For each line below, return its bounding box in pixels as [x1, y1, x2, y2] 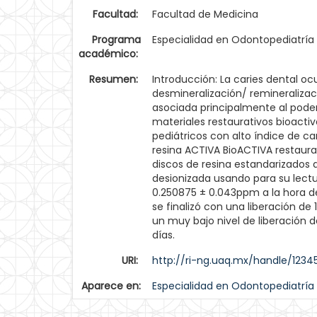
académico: [79, 47, 141, 61]
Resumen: [89, 72, 141, 86]
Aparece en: [81, 279, 141, 293]
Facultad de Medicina [152, 7, 258, 21]
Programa [92, 33, 141, 47]
